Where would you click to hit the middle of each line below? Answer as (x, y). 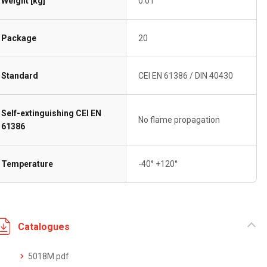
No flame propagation (179, 120)
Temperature (27, 164)
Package (19, 38)
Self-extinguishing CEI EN (52, 113)
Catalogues (44, 226)
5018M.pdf (49, 256)
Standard (20, 76)
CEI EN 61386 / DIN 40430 (186, 76)
